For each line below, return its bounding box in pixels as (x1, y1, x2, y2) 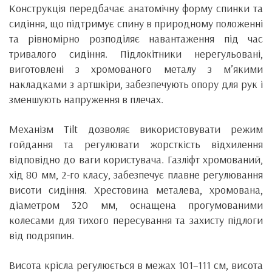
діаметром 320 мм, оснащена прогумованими (9, 197, 263, 212)
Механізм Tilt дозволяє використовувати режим (9, 121, 263, 136)
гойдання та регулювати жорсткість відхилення (9, 137, 263, 151)
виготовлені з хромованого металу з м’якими (9, 61, 263, 76)
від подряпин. (9, 228, 74, 242)
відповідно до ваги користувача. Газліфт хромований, (9, 152, 263, 166)
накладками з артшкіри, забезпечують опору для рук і (9, 76, 263, 91)
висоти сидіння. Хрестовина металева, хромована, (9, 182, 263, 197)
